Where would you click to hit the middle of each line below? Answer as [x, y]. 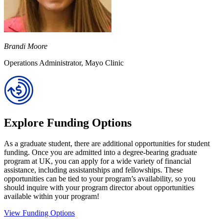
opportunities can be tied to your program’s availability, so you [100, 178]
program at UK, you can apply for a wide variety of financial [98, 161]
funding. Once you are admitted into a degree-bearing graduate [100, 152]
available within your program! [52, 196]
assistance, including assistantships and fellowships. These [93, 170]
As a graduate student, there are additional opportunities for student [107, 143]
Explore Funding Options [68, 122]
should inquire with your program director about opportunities [99, 187]
